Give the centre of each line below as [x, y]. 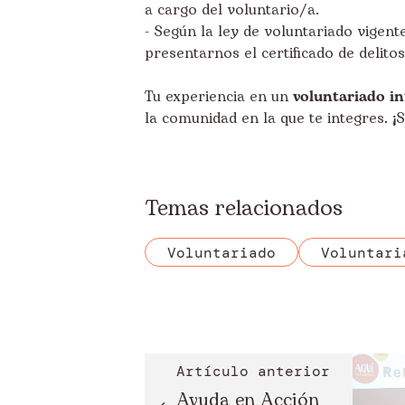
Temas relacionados [244, 209]
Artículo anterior [254, 372]
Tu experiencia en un [219, 97]
